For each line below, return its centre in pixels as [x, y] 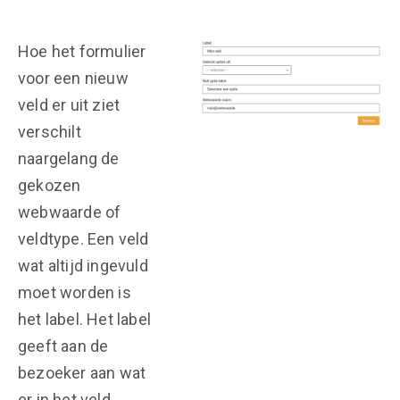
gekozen [50, 185]
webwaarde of [70, 212]
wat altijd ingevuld [83, 266]
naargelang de [69, 158]
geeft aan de [63, 346]
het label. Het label [84, 319]
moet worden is [75, 292]
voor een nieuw [73, 78]
